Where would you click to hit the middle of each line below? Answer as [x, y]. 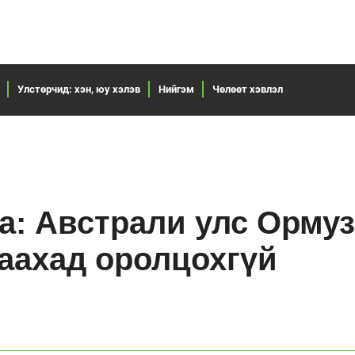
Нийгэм [176, 89]
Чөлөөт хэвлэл [248, 89]
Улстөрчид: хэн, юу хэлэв [79, 89]
